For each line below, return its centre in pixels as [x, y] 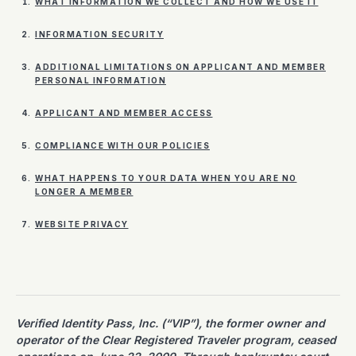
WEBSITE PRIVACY [82, 224]
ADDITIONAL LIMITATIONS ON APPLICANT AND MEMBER [180, 67]
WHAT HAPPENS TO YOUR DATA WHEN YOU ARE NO [166, 178]
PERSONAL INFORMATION [101, 80]
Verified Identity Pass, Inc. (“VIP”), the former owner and [170, 323]
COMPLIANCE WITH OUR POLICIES [122, 145]
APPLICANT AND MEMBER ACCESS [124, 113]
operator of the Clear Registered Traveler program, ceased [176, 340]
